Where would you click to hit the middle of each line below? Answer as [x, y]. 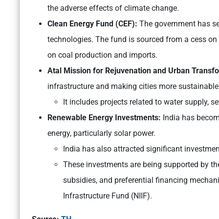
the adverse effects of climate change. [114, 8]
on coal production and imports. [102, 55]
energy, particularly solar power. [101, 133]
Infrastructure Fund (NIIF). [108, 196]
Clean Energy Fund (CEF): [93, 24]
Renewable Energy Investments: [104, 118]
